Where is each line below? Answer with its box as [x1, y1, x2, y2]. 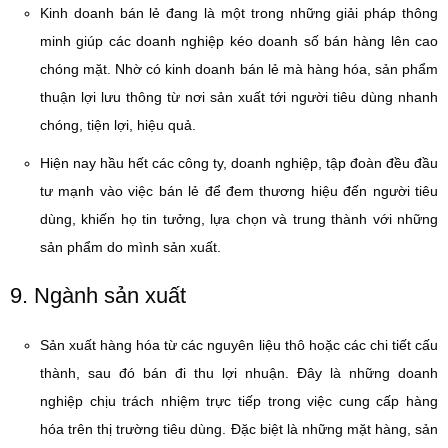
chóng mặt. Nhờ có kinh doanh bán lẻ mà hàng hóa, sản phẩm [40, 61, 438, 77]
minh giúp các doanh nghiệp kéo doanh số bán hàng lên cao [40, 33, 438, 49]
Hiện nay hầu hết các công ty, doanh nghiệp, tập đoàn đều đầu [40, 155, 438, 171]
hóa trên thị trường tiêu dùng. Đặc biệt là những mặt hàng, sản [40, 421, 438, 437]
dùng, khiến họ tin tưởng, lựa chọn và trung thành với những [40, 211, 438, 227]
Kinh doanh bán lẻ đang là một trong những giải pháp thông [40, 5, 438, 21]
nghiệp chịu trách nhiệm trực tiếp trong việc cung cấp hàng [40, 393, 438, 409]
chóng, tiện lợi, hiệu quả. [40, 117, 196, 133]
